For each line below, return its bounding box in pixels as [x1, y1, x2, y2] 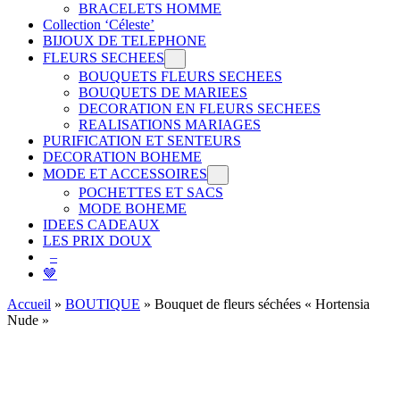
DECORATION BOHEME [43, 148, 202, 164]
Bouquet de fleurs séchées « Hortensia [154, 296, 370, 312]
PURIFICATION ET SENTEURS [43, 132, 241, 148]
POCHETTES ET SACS [79, 184, 223, 200]
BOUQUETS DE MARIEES [79, 84, 247, 100]
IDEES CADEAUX [43, 216, 160, 232]
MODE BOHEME [79, 200, 187, 216]
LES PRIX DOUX [43, 232, 152, 248]
